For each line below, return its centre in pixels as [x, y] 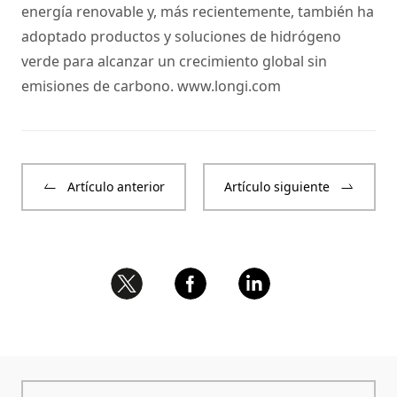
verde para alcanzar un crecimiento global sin [174, 62]
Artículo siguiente [277, 187]
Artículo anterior [116, 187]
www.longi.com [229, 86]
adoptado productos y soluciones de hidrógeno [181, 37]
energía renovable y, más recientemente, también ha [198, 12]
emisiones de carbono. [99, 86]
